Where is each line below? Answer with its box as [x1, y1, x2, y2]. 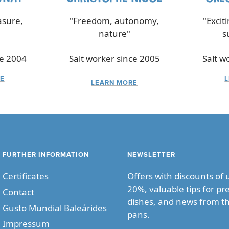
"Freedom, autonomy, [70, 15, 159, 27]
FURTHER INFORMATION [3, 152, 89, 159]
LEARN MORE [91, 80, 138, 87]
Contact [3, 186, 34, 198]
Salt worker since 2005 [68, 53, 160, 65]
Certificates [3, 170, 49, 182]
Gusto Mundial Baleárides [3, 202, 107, 214]
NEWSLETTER [127, 152, 175, 159]
